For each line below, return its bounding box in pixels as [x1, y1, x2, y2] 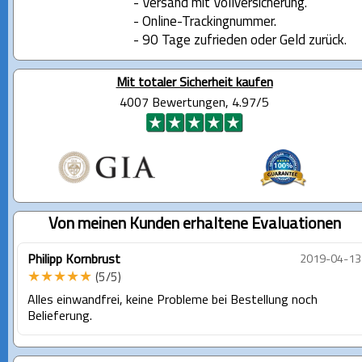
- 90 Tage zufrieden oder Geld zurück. [133, 33, 347, 48]
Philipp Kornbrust [27, 253, 120, 267]
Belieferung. [27, 309, 92, 323]
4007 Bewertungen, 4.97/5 [120, 96, 269, 110]
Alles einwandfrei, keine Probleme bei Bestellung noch [27, 293, 318, 307]
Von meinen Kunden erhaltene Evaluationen [48, 216, 341, 233]
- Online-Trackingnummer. [133, 15, 276, 29]
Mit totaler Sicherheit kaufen [116, 76, 273, 90]
